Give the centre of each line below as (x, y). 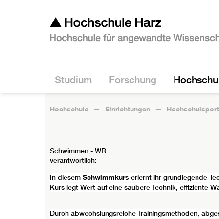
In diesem (66, 177)
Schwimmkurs (107, 177)
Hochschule (69, 109)
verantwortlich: (73, 160)
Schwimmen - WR (78, 151)
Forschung (133, 80)
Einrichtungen (128, 109)
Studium (73, 80)
